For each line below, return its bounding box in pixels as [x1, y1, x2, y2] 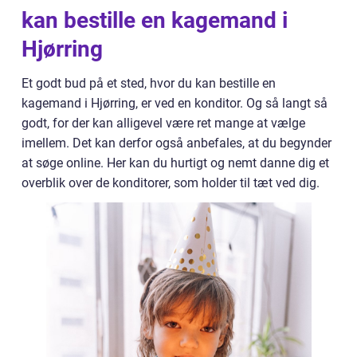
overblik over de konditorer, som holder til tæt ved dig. [22, 175, 323, 190]
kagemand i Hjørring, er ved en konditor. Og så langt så [22, 96, 328, 111]
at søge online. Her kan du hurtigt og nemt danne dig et [22, 155, 329, 171]
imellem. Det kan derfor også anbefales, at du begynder [22, 135, 331, 151]
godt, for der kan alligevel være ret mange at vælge [22, 116, 305, 131]
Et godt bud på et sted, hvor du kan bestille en [22, 76, 276, 91]
